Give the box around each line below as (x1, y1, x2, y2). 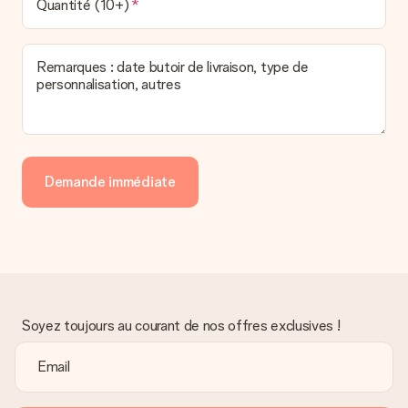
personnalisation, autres (36, 76, 181, 93)
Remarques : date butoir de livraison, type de (36, 58, 309, 76)
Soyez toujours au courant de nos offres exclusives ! (22, 317, 341, 334)
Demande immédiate (45, 173, 176, 190)
